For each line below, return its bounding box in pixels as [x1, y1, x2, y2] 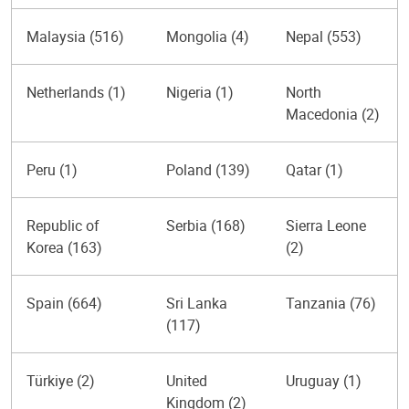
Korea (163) [26, 237, 102, 257]
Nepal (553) [286, 26, 362, 47]
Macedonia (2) [286, 104, 380, 124]
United [166, 371, 207, 391]
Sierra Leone [286, 215, 366, 236]
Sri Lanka [166, 293, 227, 313]
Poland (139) [166, 160, 250, 180]
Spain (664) [26, 293, 102, 313]
